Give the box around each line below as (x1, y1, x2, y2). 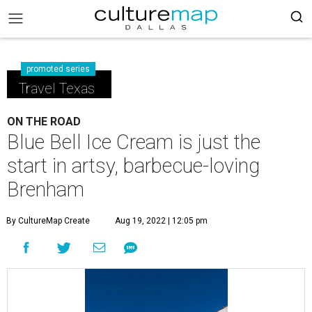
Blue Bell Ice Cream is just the (7, 130, 260, 154)
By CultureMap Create (6, 216, 90, 226)
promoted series (26, 64, 90, 74)
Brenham (7, 178, 84, 201)
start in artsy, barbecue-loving (7, 154, 260, 178)
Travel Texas (18, 80, 95, 97)
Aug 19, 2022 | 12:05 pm (115, 216, 208, 226)
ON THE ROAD (7, 115, 81, 128)
